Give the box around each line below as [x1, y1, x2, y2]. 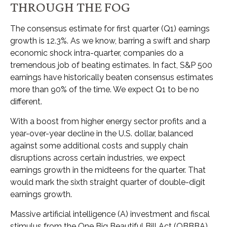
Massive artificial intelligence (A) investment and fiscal [10, 209, 210, 219]
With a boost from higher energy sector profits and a [10, 117, 206, 126]
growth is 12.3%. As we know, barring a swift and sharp [10, 36, 210, 46]
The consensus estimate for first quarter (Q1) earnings [10, 24, 210, 33]
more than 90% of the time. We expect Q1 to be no [10, 85, 199, 94]
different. [10, 97, 44, 106]
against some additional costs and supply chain [10, 141, 188, 150]
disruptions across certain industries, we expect [10, 153, 185, 163]
